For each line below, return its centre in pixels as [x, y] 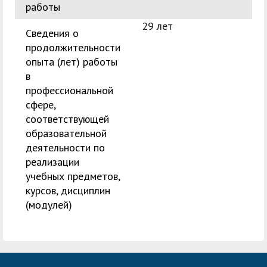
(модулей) [49, 205]
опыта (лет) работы [72, 62]
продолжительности [73, 48]
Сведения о [52, 33]
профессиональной [69, 91]
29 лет [157, 26]
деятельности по [65, 148]
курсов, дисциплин [68, 191]
